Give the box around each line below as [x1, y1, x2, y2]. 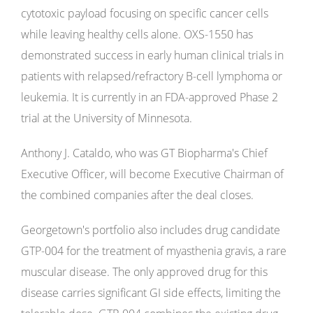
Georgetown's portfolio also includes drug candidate [21, 222, 280, 238]
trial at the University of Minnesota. [21, 110, 192, 126]
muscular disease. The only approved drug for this [21, 264, 268, 279]
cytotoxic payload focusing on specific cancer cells [21, 6, 268, 21]
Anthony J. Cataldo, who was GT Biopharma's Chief [21, 145, 268, 161]
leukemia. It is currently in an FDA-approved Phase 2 [21, 89, 278, 105]
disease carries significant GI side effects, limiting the [21, 285, 281, 300]
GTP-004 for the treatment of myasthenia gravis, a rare [21, 243, 286, 259]
